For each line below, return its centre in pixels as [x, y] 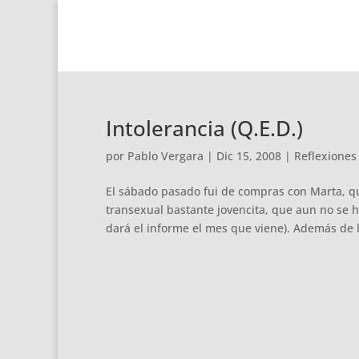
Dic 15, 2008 [249, 156]
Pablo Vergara [165, 156]
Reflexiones [325, 156]
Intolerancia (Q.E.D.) [204, 128]
